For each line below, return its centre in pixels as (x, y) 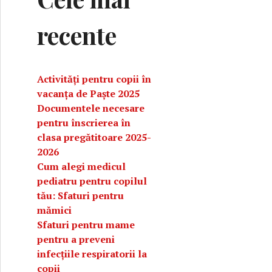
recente (77, 35)
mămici (54, 210)
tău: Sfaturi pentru (80, 195)
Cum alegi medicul (81, 166)
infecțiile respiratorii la (92, 254)
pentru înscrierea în (84, 123)
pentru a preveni (76, 239)
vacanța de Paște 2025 (88, 93)
